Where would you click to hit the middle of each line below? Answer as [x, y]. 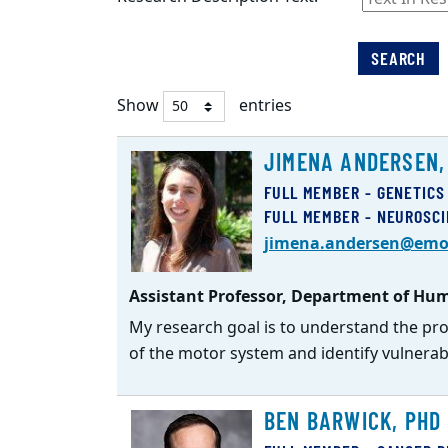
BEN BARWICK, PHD [353, 420]
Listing [141, 174]
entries [263, 105]
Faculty [142, 148]
